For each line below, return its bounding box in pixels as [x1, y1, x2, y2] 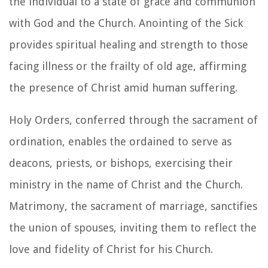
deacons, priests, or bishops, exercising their [9, 156, 233, 169]
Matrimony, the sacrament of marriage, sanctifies [9, 199, 257, 212]
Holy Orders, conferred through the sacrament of [9, 113, 258, 126]
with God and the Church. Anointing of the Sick [9, 16, 243, 29]
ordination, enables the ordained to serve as [9, 135, 232, 148]
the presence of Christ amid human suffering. [9, 81, 237, 94]
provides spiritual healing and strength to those [9, 38, 248, 51]
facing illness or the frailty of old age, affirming [9, 59, 246, 72]
